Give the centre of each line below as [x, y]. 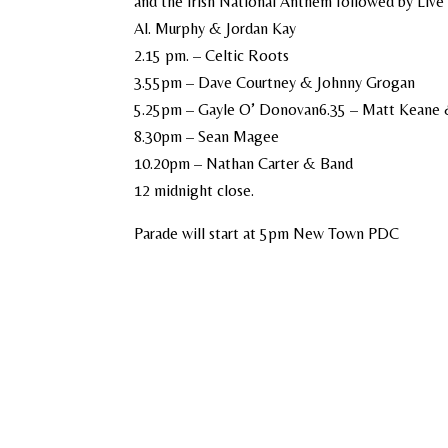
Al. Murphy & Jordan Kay [215, 28]
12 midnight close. [194, 190]
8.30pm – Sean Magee [207, 136]
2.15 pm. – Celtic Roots [212, 55]
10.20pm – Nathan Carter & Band [244, 163]
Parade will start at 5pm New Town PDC [267, 233]
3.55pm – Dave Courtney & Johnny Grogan [275, 82]
